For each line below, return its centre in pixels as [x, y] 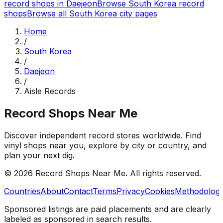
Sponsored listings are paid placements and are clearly [108, 209]
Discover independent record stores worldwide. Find [103, 135]
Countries [22, 191]
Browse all [48, 14]
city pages [137, 14]
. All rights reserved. [163, 173]
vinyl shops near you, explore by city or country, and [105, 145]
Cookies [160, 191]
